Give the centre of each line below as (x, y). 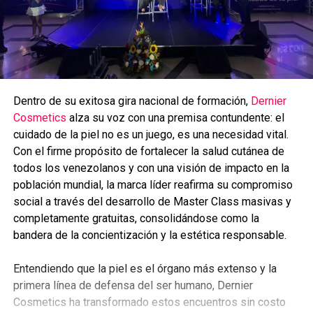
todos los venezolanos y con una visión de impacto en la (151, 168)
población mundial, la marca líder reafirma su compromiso (153, 184)
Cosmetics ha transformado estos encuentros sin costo (149, 302)
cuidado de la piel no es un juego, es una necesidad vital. (151, 134)
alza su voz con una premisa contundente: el (175, 117)
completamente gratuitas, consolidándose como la (136, 218)
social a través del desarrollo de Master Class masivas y (152, 201)
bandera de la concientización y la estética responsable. (150, 235)
